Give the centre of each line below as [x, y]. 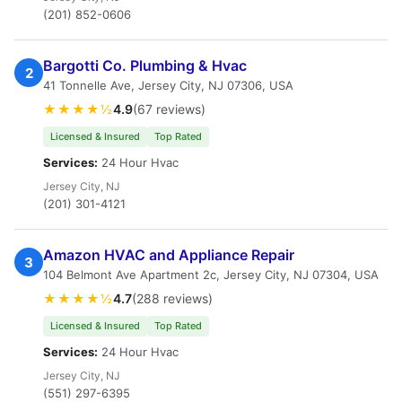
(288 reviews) [172, 298]
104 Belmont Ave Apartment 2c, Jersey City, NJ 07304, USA [211, 275]
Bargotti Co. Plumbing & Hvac [145, 66]
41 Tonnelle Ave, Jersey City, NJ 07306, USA [168, 85]
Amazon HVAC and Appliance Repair [169, 255]
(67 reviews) [169, 109]
